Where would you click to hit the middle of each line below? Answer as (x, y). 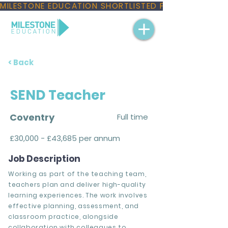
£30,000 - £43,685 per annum (65, 138)
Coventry (32, 117)
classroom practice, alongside (63, 217)
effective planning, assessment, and (74, 206)
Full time (133, 117)
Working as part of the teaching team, (77, 174)
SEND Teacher (58, 95)
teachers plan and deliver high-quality (77, 184)
